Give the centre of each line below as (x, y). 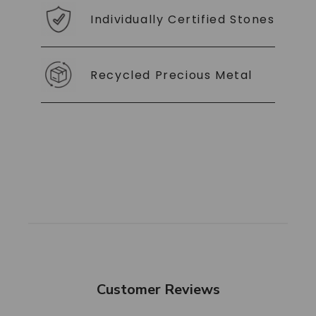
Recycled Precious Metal (172, 75)
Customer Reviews (158, 289)
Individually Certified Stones (183, 19)
